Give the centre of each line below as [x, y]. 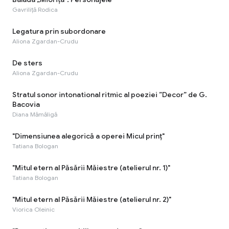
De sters [27, 63]
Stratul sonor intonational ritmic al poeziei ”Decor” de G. [110, 94]
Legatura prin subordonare [59, 31]
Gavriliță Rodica [35, 9]
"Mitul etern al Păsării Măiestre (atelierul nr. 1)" [91, 167]
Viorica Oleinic [33, 209]
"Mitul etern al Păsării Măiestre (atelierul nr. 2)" [92, 199]
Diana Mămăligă [35, 114]
